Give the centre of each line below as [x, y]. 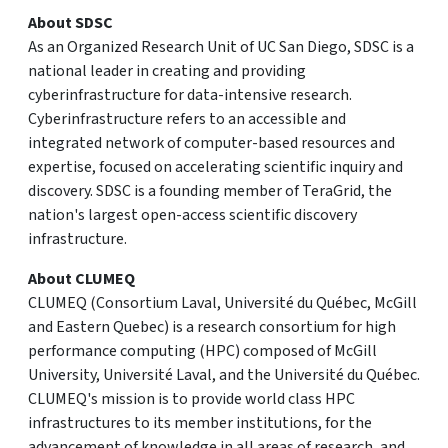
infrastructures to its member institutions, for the [200, 423]
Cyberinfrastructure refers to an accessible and [187, 119]
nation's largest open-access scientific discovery [192, 215]
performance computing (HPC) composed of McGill [202, 351]
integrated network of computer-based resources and [211, 143]
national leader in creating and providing [167, 71]
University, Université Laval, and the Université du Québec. [224, 375]
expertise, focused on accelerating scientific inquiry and [215, 167]
